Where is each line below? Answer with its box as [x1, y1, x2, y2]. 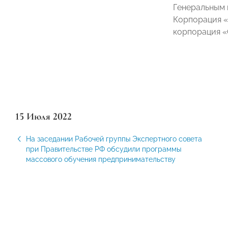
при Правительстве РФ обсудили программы [26, 145, 181, 153]
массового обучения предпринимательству [26, 155, 176, 163]
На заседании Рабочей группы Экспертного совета [26, 134, 202, 143]
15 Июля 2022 [15, 110, 72, 123]
